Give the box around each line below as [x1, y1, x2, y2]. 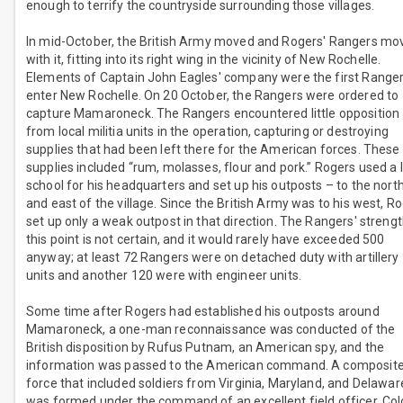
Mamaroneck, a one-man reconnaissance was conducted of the [26, 322, 396, 337]
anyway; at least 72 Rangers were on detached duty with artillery [26, 250, 399, 265]
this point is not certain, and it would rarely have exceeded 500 [26, 232, 385, 247]
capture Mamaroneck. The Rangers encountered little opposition [26, 106, 400, 121]
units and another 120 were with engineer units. [26, 268, 302, 283]
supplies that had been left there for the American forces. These [26, 142, 400, 157]
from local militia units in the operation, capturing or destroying [26, 124, 389, 139]
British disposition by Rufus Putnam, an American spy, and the [26, 340, 385, 355]
